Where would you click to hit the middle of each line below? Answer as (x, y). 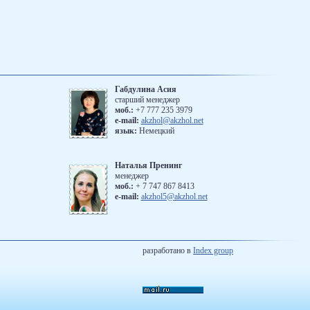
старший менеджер (147, 100)
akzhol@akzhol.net (172, 120)
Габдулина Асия (145, 89)
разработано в (168, 250)
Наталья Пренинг (148, 165)
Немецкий (155, 131)
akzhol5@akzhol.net (174, 197)
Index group (213, 250)
